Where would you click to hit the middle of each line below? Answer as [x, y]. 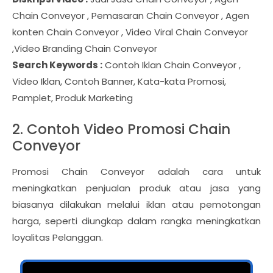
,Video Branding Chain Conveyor [85, 49]
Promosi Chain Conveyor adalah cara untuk [136, 172]
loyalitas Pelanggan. [58, 238]
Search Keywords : [57, 65]
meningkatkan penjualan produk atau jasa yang [136, 188]
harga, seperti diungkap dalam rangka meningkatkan [136, 221]
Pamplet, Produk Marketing [73, 98]
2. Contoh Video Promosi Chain [121, 129]
